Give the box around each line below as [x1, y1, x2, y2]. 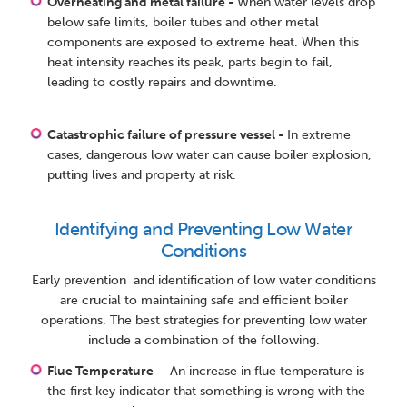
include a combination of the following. [87, 333, 320, 349]
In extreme [283, 127, 352, 144]
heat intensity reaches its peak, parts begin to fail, [47, 55, 333, 71]
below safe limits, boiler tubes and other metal [47, 15, 320, 31]
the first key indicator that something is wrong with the [47, 383, 366, 400]
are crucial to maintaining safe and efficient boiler [59, 293, 348, 309]
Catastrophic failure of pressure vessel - [47, 127, 284, 144]
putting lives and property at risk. [47, 167, 237, 184]
